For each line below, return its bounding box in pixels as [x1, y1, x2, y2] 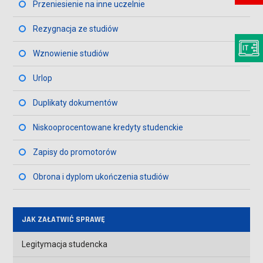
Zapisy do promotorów [33, 147, 117, 157]
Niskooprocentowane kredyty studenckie [33, 123, 184, 132]
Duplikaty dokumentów [33, 98, 119, 107]
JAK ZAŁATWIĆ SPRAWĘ [22, 214, 106, 225]
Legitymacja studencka [22, 240, 108, 249]
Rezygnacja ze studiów [33, 24, 119, 33]
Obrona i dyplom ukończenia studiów [33, 172, 170, 181]
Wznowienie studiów [33, 49, 110, 58]
